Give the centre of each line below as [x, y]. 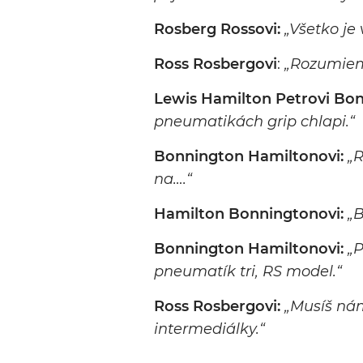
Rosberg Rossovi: [219, 30]
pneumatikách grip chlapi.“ [254, 122]
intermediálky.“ [209, 329]
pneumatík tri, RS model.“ [248, 272]
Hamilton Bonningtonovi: [251, 214]
